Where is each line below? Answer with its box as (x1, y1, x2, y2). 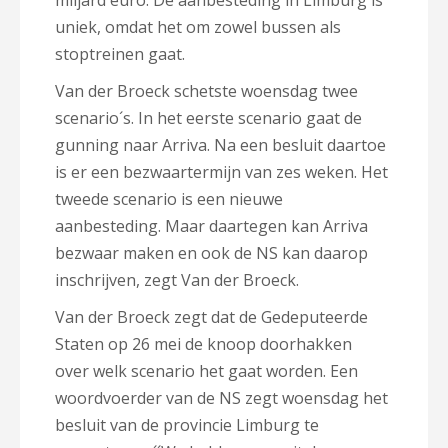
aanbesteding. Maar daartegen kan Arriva (55, 215, 368, 237)
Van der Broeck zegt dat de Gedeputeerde (55, 306, 368, 328)
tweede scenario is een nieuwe (55, 188, 283, 210)
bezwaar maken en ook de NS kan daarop (55, 242, 368, 264)
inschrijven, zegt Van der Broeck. (55, 269, 299, 291)
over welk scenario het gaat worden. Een (55, 360, 358, 382)
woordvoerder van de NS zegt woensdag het (55, 387, 388, 409)
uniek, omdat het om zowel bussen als (55, 16, 341, 38)
